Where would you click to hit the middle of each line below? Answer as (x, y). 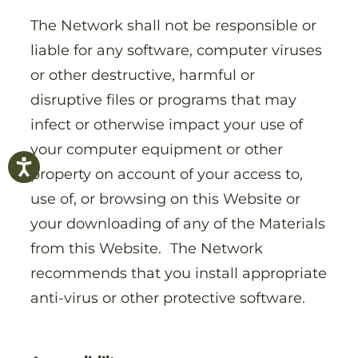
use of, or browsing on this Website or (165, 198)
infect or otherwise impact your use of (167, 124)
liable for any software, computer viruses (176, 50)
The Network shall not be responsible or (173, 25)
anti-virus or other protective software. (170, 297)
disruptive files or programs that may (163, 99)
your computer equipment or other (157, 149)
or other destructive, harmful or (143, 74)
